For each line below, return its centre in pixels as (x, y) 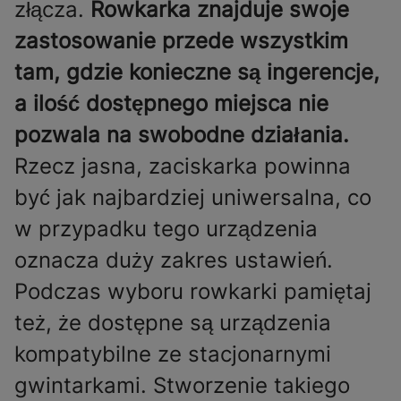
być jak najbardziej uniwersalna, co (193, 198)
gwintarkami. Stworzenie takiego (182, 386)
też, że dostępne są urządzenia (173, 323)
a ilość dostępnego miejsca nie (171, 104)
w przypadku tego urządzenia (166, 229)
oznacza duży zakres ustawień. (174, 260)
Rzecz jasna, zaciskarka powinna (183, 166)
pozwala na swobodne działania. (182, 135)
